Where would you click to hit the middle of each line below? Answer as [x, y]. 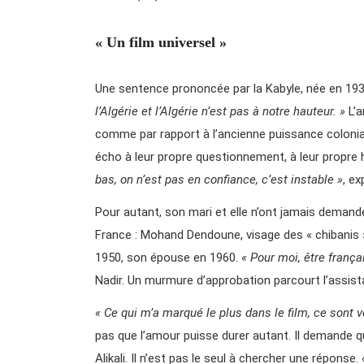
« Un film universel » [161, 42]
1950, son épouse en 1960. [168, 257]
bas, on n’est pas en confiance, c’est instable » [219, 179]
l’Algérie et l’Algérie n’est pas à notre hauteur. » [222, 111]
